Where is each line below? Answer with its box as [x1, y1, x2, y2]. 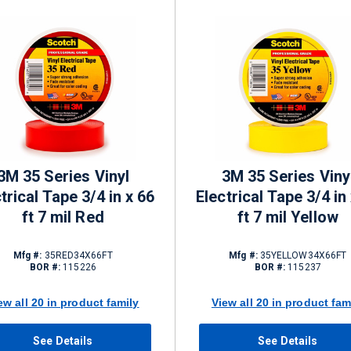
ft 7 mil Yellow [237, 208, 338, 226]
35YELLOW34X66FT [257, 250, 347, 261]
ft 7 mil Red [21, 208, 104, 226]
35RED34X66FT [42, 250, 113, 261]
